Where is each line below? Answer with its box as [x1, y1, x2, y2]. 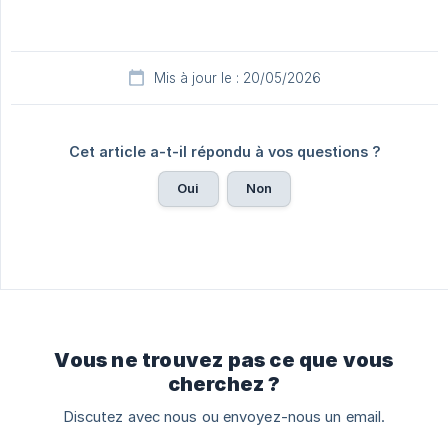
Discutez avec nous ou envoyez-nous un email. [62, 408, 386, 427]
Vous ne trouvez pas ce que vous [54, 348, 394, 373]
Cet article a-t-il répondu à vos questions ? [68, 143, 381, 161]
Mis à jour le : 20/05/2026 [153, 70, 321, 87]
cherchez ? [167, 372, 281, 397]
